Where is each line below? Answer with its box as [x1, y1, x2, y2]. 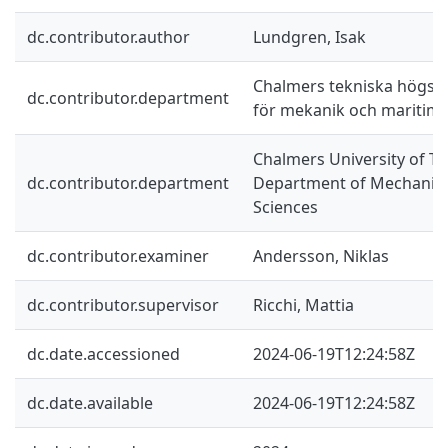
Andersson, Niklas [253, 244, 389, 267]
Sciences [253, 195, 318, 218]
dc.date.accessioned [27, 342, 180, 365]
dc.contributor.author [27, 25, 190, 48]
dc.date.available [27, 391, 153, 414]
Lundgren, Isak [253, 25, 366, 48]
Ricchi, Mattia [253, 293, 354, 316]
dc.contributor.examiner [27, 244, 209, 267]
